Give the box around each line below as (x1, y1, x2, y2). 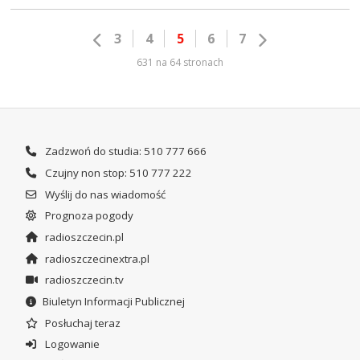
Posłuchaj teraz (42, 315, 121, 330)
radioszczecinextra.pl (42, 251, 149, 266)
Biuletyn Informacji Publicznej (42, 294, 185, 309)
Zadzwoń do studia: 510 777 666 (42, 144, 207, 159)
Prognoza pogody (42, 208, 133, 223)
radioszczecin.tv (42, 272, 124, 288)
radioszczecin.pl (42, 230, 124, 245)
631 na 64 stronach (137, 55, 223, 70)
